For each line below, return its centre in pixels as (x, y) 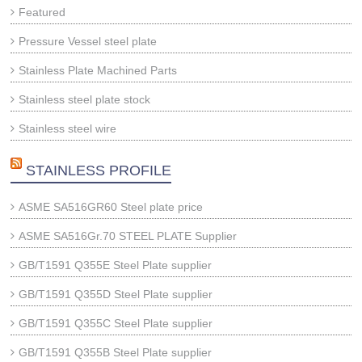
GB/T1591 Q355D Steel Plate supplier (116, 294)
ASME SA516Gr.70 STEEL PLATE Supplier (128, 236)
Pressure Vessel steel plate (88, 41)
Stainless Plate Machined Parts (98, 70)
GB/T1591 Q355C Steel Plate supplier (116, 323)
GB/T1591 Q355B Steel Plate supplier (116, 352)
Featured (42, 12)
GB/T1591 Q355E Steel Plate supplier (116, 265)
